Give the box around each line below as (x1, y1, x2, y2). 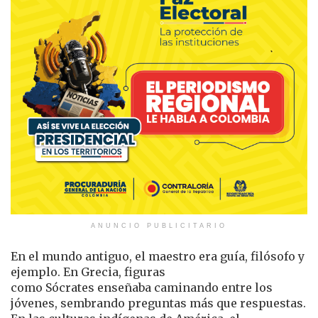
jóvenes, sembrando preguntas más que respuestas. (11, 295, 306, 310)
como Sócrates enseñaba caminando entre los (11, 280, 273, 295)
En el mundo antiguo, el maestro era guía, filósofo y (11, 248, 305, 263)
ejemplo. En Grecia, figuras (11, 264, 165, 279)
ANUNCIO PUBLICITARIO (91, 221, 227, 229)
